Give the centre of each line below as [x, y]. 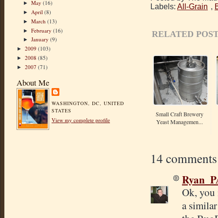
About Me [33, 82]
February [42, 30]
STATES [62, 110]
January [41, 39]
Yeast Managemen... [180, 121]
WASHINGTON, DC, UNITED [88, 103]
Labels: [164, 6]
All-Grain [192, 6]
